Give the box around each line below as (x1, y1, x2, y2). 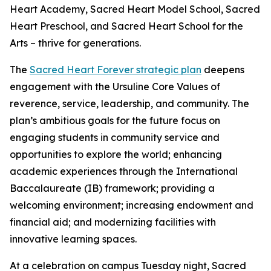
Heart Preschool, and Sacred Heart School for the (10, 20, 243, 33)
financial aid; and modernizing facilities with (10, 216, 216, 229)
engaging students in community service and (10, 131, 220, 144)
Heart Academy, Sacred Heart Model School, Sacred (10, 3, 260, 16)
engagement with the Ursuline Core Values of (10, 80, 220, 93)
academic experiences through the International (10, 165, 238, 178)
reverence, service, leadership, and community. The (10, 97, 249, 110)
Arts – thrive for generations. (10, 37, 141, 50)
